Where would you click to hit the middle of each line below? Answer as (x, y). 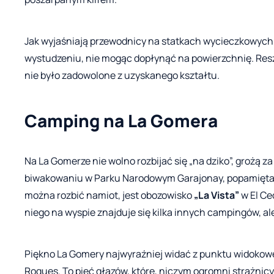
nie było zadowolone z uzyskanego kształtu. (122, 75)
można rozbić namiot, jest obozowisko (108, 195)
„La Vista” (216, 195)
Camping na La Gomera (121, 120)
